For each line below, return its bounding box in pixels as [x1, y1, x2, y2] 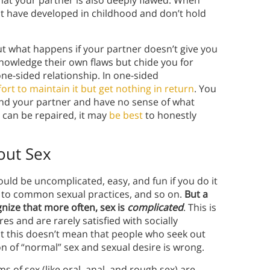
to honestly [143, 108, 196, 122]
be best [109, 108, 143, 122]
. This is [183, 201, 216, 215]
